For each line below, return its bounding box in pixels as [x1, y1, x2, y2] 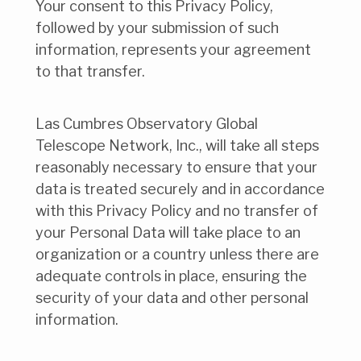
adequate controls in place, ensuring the [35, 268, 307, 285]
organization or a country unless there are [35, 246, 319, 263]
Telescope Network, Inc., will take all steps [35, 137, 319, 155]
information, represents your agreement [35, 41, 311, 59]
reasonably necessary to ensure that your [35, 159, 317, 176]
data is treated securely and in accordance [35, 180, 325, 198]
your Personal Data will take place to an [35, 224, 301, 242]
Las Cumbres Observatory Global [35, 115, 258, 133]
